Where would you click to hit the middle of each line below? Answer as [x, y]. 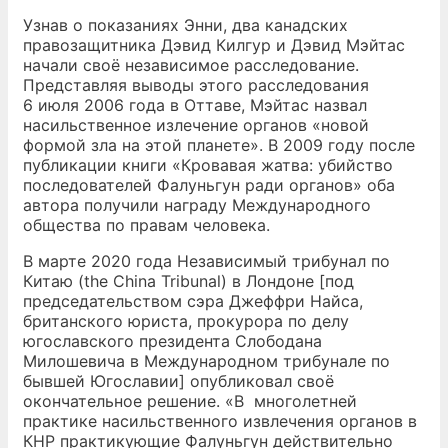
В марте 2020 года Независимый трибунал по [206, 261]
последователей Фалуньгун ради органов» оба [209, 185]
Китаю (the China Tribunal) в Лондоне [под [188, 281]
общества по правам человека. [146, 225]
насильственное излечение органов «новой [196, 125]
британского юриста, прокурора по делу [186, 321]
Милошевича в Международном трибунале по [206, 361]
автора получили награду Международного [197, 205]
